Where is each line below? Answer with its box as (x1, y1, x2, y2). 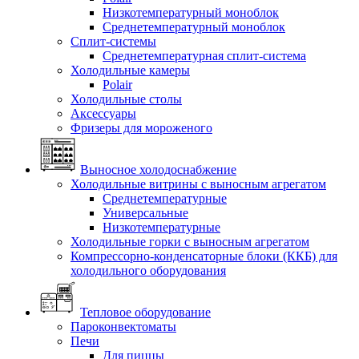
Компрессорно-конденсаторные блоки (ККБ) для (71, 248, 337, 263)
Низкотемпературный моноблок (103, 5, 279, 19)
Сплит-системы (71, 34, 156, 48)
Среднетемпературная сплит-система (103, 48, 306, 63)
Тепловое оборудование (80, 305, 211, 319)
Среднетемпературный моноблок (103, 19, 285, 34)
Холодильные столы (71, 91, 182, 106)
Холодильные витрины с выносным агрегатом (71, 176, 326, 191)
